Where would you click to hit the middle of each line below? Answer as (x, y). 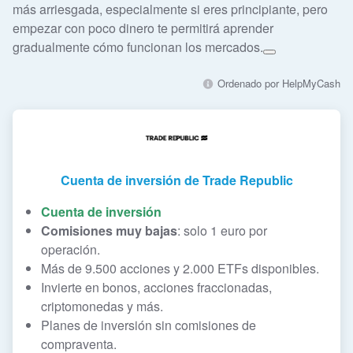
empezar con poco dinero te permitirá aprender (143, 28)
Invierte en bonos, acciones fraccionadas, (156, 287)
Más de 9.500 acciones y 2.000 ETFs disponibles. (180, 268)
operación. (71, 249)
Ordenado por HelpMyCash (277, 83)
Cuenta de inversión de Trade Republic (176, 180)
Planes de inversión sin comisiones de (149, 325)
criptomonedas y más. (102, 306)
